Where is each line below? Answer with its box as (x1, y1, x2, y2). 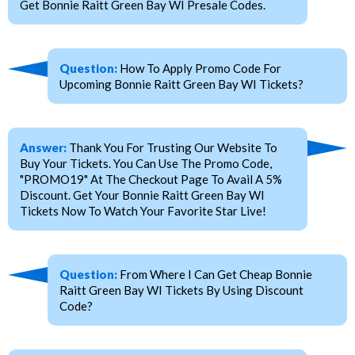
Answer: (20, 140, 67, 155)
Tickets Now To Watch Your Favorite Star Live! (20, 204, 266, 219)
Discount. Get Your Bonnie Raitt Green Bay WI (20, 188, 265, 203)
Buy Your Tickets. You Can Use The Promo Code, (20, 156, 272, 171)
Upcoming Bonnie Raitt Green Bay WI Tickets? (59, 77, 303, 92)
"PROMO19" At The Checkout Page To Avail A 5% (20, 172, 282, 187)
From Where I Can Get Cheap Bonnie (117, 267, 312, 282)
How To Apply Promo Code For (117, 61, 281, 76)
